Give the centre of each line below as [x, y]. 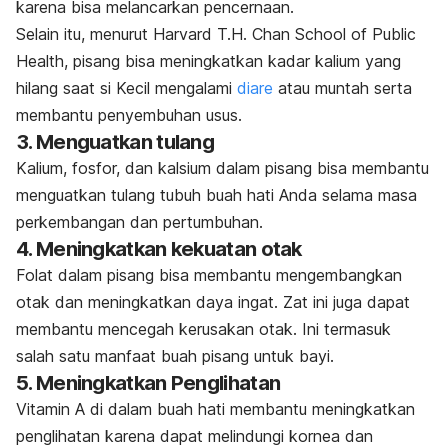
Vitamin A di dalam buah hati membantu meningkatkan [215, 408]
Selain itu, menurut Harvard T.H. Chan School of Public [216, 33]
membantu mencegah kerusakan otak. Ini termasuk [203, 328]
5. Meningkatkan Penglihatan [148, 382]
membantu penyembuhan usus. [129, 114]
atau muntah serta [342, 87]
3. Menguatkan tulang [115, 141]
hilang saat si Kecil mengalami [126, 87]
